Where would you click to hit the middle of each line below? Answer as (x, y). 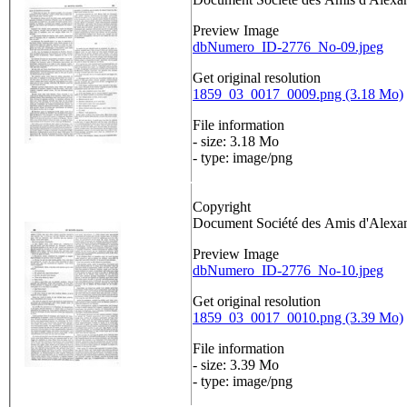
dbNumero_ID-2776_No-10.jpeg (288, 271)
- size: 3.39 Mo (236, 365)
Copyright (222, 207)
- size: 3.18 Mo (236, 142)
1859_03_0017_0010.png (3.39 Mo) (298, 318)
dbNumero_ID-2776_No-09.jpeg (288, 47)
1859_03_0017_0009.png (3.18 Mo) (298, 94)
